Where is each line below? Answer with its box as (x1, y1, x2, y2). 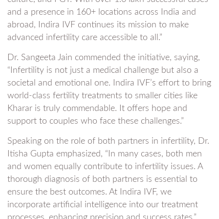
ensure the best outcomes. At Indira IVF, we (7, 188, 172, 197)
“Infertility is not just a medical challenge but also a (7, 66, 198, 75)
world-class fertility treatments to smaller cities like (7, 91, 197, 100)
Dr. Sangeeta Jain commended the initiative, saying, (7, 53, 200, 62)
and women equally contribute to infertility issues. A (7, 162, 203, 171)
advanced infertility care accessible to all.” (7, 33, 162, 42)
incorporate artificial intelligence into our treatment (7, 200, 198, 209)
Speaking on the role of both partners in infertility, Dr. (7, 137, 209, 146)
